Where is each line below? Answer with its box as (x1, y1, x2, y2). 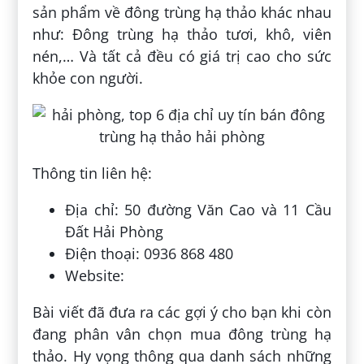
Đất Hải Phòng (65, 221, 164, 241)
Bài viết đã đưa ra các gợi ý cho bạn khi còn (32, 301, 331, 322)
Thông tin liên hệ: (32, 162, 153, 183)
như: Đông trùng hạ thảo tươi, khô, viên (32, 24, 331, 44)
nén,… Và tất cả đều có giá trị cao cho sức (32, 45, 331, 66)
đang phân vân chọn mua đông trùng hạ (32, 323, 331, 344)
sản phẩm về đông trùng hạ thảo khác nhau (32, 2, 331, 22)
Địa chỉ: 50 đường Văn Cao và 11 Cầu (65, 199, 331, 219)
